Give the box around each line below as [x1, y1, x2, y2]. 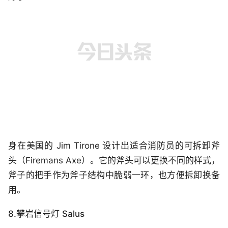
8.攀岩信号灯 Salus [8, 209, 84, 219]
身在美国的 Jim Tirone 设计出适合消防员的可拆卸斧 [8, 140, 220, 151]
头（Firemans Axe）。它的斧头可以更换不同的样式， [8, 155, 220, 166]
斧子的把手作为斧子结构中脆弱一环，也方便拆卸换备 [8, 170, 220, 181]
